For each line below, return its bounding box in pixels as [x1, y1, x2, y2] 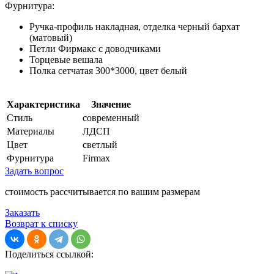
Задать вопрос [5, 165, 64, 176]
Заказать [5, 207, 40, 218]
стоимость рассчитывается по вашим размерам [5, 186, 200, 197]
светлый [83, 139, 117, 150]
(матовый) [29, 32, 72, 43]
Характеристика [7, 98, 80, 109]
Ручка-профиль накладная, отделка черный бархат [29, 21, 240, 32]
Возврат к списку [5, 218, 78, 229]
